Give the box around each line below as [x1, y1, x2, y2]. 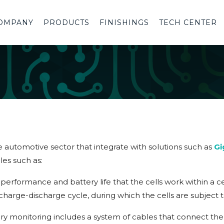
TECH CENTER [159, 18, 217, 27]
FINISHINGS [99, 18, 149, 27]
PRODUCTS [43, 18, 89, 27]
